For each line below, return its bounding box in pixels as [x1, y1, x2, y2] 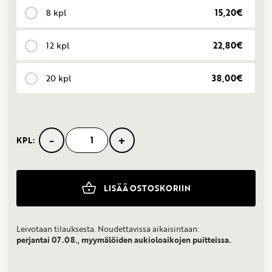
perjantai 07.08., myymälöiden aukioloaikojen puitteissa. [16, 234, 231, 245]
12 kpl [46, 38, 70, 52]
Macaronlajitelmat [16, 139, 88, 152]
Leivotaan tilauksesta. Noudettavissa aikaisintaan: [16, 223, 200, 234]
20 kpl [46, 71, 72, 84]
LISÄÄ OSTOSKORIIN [104, 182, 191, 194]
